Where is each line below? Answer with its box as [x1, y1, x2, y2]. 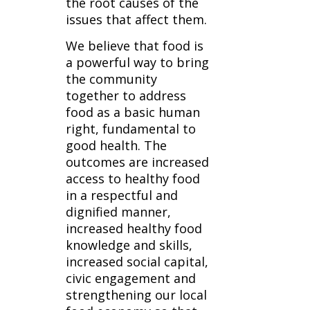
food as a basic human [65, 104, 200, 120]
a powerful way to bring [65, 54, 209, 71]
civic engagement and [65, 270, 196, 286]
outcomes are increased [65, 154, 209, 170]
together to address [65, 87, 186, 104]
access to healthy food [65, 170, 200, 187]
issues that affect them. [65, 11, 207, 28]
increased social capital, [65, 253, 208, 270]
